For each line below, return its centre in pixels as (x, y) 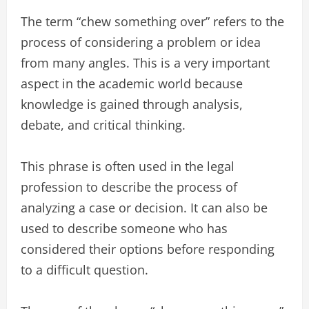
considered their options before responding (148, 249)
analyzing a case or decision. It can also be (144, 208)
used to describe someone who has (124, 228)
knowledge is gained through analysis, (132, 104)
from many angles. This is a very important (145, 63)
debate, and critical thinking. (103, 125)
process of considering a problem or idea (141, 42)
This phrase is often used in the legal (128, 166)
